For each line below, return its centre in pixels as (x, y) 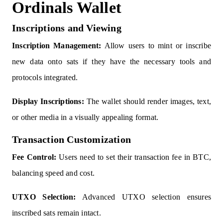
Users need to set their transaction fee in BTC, (134, 157)
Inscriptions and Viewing (67, 28)
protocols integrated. (45, 78)
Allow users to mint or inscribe (156, 46)
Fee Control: (34, 157)
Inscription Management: (57, 46)
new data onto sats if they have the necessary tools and (111, 62)
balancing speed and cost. (53, 173)
